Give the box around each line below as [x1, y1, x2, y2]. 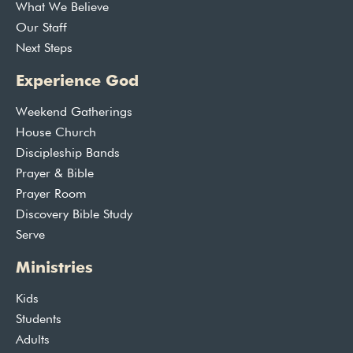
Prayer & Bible [16, 168, 94, 181]
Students [16, 314, 61, 327]
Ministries [16, 260, 93, 277]
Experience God [16, 73, 139, 90]
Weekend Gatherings [16, 106, 132, 120]
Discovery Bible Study [16, 209, 132, 222]
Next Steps [16, 43, 72, 56]
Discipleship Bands [16, 147, 120, 161]
